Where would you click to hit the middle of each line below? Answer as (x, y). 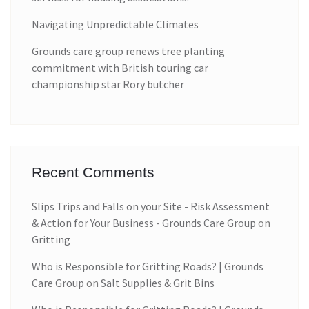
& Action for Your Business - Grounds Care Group (144, 222)
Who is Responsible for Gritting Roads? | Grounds (148, 266)
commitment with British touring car (120, 67)
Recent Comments (93, 172)
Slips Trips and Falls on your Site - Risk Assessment (151, 206)
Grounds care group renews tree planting (128, 51)
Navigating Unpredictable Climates (115, 24)
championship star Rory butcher (108, 84)
